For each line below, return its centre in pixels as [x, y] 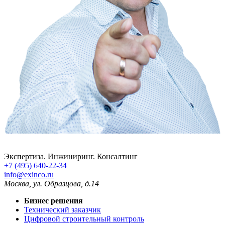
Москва [17, 183]
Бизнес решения [53, 200]
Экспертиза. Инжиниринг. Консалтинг [71, 156]
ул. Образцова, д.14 [66, 183]
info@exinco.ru [29, 174]
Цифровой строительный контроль [84, 218]
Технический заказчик [63, 209]
